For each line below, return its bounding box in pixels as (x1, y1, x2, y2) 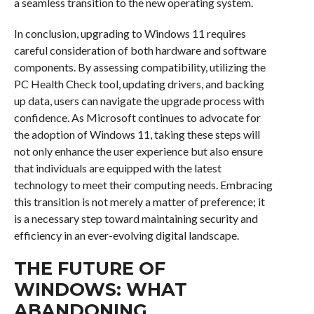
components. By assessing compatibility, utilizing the (13, 60, 266, 74)
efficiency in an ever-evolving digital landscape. (13, 228, 239, 243)
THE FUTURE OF (13, 257, 165, 280)
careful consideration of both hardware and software (13, 43, 266, 57)
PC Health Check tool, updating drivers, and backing (13, 77, 264, 91)
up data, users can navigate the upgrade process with (13, 94, 264, 108)
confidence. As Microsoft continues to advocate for (13, 111, 261, 125)
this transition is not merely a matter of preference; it (13, 195, 265, 209)
